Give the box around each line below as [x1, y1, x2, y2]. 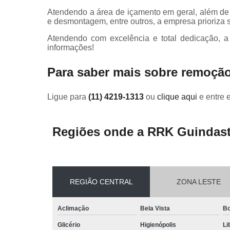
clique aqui [157, 92, 197, 101]
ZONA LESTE [177, 177, 221, 186]
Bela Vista [140, 204, 170, 212]
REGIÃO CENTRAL [69, 177, 133, 186]
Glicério [57, 221, 80, 228]
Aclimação [57, 204, 89, 212]
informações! [47, 43, 94, 52]
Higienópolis [140, 221, 176, 228]
